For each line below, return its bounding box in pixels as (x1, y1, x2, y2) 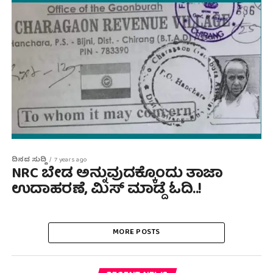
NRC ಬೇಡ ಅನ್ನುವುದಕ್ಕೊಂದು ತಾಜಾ (11, 161, 223, 188)
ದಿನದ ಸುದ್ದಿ (11, 154, 46, 167)
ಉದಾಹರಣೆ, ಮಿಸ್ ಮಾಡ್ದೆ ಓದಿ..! (11, 177, 202, 204)
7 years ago (54, 154, 87, 167)
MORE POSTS (113, 225, 160, 240)
